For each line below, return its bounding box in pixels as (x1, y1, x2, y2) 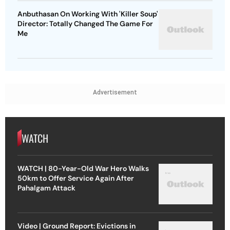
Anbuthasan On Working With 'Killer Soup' (17, 9, 158, 18)
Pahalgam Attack (17, 183, 75, 193)
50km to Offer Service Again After (17, 174, 134, 183)
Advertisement (93, 88, 137, 96)
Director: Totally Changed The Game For (17, 18, 153, 28)
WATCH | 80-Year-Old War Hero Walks (17, 164, 149, 173)
